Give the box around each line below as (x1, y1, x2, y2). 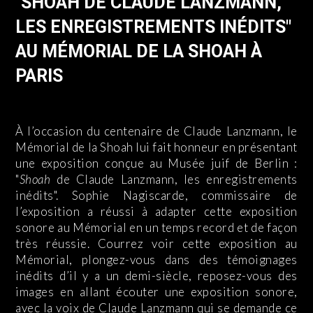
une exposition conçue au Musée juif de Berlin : (15, 156, 298, 171)
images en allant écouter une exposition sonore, (15, 284, 298, 300)
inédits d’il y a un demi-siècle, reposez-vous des (15, 268, 298, 284)
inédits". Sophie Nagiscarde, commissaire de (15, 188, 298, 203)
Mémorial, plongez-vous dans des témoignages (15, 252, 298, 268)
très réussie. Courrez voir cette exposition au (15, 236, 298, 252)
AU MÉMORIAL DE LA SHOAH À (15, 41, 263, 62)
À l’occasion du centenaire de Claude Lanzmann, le (15, 124, 298, 139)
